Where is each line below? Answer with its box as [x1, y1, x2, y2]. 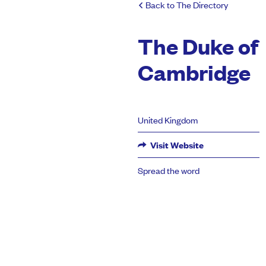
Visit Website [148, 140, 204, 150]
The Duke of [138, 32, 258, 60]
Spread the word [138, 164, 199, 176]
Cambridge [138, 58, 251, 86]
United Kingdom [138, 113, 198, 126]
